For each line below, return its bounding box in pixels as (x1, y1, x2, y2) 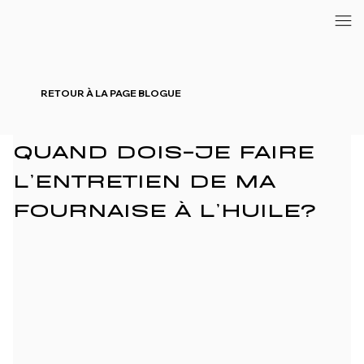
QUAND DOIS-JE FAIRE (12, 136, 314, 162)
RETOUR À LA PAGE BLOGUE (41, 87, 182, 100)
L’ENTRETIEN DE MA (12, 165, 275, 191)
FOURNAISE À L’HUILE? (12, 194, 317, 220)
